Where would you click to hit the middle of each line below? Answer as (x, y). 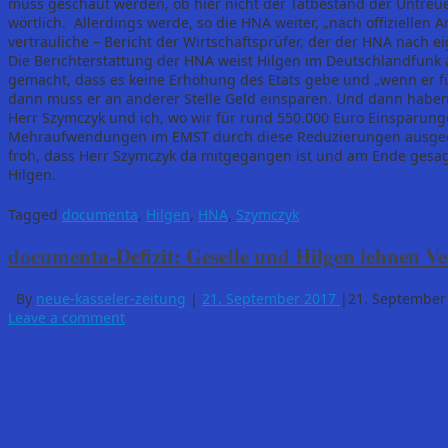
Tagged (35, 214)
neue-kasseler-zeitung (111, 298)
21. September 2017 (269, 298)
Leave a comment (66, 317)
